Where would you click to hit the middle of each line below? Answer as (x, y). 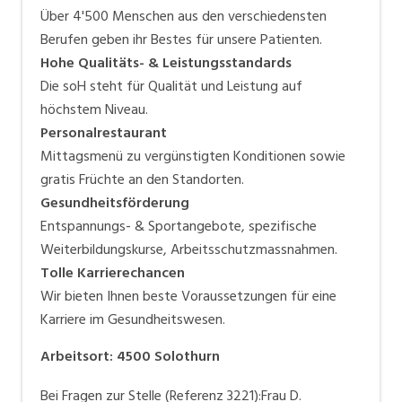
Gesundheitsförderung (115, 202)
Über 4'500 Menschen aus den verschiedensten (184, 16)
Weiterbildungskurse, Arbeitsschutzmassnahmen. (189, 249)
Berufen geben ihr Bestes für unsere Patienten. (181, 39)
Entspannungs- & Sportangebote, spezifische (179, 226)
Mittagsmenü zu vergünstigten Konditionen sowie (193, 156)
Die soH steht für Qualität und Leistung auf (171, 86)
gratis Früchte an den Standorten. (142, 179)
